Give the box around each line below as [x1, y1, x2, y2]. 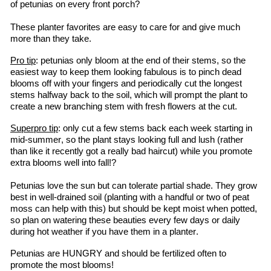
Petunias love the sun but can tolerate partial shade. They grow [10, 181, 257, 191]
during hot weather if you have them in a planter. [10, 227, 198, 237]
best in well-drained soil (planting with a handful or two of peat [10, 192, 249, 202]
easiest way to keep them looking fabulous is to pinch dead [10, 67, 241, 77]
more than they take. [10, 34, 91, 44]
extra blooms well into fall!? [10, 158, 116, 168]
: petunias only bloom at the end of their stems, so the [36, 56, 246, 65]
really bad [108, 146, 146, 156]
